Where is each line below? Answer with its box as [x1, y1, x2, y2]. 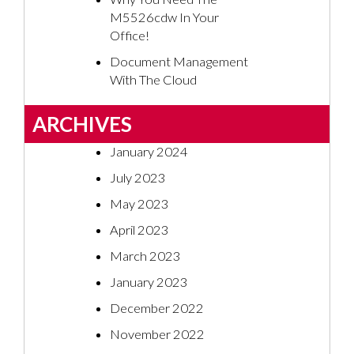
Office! [110, 28, 149, 44]
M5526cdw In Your [110, 9, 219, 26]
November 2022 [110, 326, 205, 343]
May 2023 [110, 196, 169, 213]
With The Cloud [110, 72, 197, 88]
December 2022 [110, 300, 204, 317]
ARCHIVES [32, 111, 132, 137]
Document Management [110, 54, 248, 70]
